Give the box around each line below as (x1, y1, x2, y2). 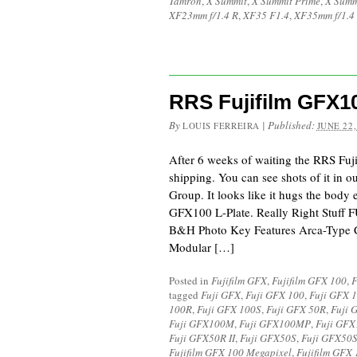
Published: (267, 118, 317, 132)
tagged (169, 288, 201, 302)
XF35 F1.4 (243, 8, 289, 22)
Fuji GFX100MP (239, 316, 311, 331)
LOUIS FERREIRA (182, 120, 260, 131)
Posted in (169, 273, 211, 288)
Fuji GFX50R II (169, 331, 235, 345)
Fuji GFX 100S (197, 302, 261, 316)
